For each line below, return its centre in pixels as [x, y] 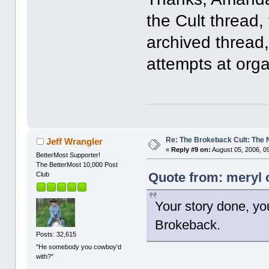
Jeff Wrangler [74, 141]
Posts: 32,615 [56, 234]
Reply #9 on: [191, 150]
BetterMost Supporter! [68, 155]
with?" [45, 256]
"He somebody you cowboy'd [79, 246]
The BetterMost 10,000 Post [77, 164]
